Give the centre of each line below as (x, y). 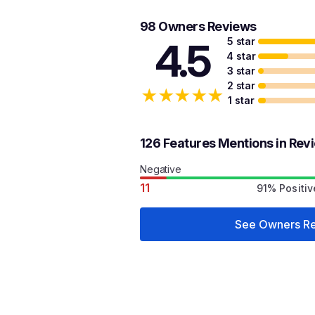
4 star (241, 56)
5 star (241, 41)
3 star (241, 71)
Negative (161, 169)
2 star (241, 85)
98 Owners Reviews (198, 26)
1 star (241, 100)
